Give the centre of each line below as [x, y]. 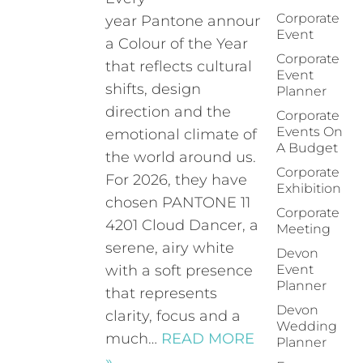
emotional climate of [181, 135]
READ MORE [208, 339]
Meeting [303, 229]
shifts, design [154, 89]
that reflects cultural [179, 66]
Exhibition [309, 188]
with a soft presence [179, 271]
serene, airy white [170, 248]
